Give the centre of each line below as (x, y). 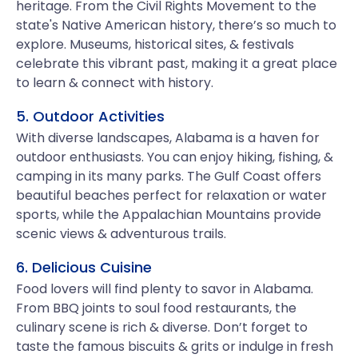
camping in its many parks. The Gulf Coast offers (169, 176)
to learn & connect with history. (115, 83)
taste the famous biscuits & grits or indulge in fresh (175, 346)
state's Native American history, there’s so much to (176, 25)
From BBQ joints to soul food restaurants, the (156, 308)
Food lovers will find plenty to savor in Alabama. (165, 289)
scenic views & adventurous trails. (121, 234)
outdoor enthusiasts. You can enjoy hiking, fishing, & (175, 157)
